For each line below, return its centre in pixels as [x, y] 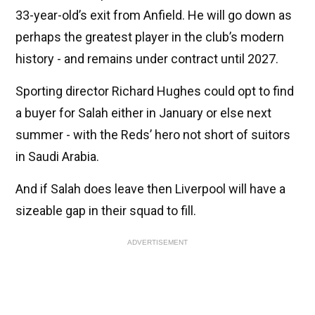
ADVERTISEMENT [157, 243]
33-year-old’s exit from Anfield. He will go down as [154, 15]
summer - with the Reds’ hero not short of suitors [153, 135]
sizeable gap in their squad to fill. [106, 211]
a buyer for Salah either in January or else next [143, 113]
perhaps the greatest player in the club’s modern [150, 37]
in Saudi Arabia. [57, 157]
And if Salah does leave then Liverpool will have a [150, 189]
